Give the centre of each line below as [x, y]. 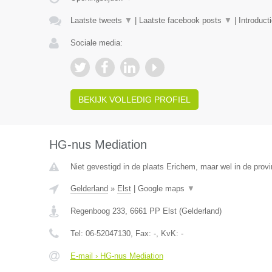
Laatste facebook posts [181, 20]
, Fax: [142, 233]
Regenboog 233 [97, 211]
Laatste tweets [97, 20]
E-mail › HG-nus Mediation [117, 256]
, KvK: [168, 233]
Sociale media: [96, 43]
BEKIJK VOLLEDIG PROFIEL [134, 100]
